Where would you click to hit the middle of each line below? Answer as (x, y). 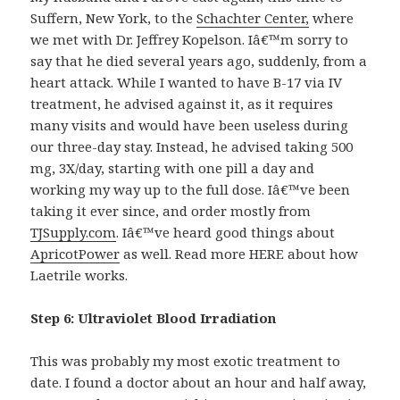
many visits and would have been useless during (190, 125)
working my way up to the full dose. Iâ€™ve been (191, 190)
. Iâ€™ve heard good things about (226, 233)
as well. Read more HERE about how (239, 254)
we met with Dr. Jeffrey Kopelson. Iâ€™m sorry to (190, 40)
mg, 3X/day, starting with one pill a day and (173, 168)
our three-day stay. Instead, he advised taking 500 (192, 147)
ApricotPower (75, 254)
